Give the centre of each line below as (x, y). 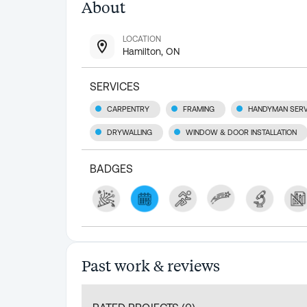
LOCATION (142, 39)
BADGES (111, 169)
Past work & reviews (151, 266)
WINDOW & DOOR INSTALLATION (241, 133)
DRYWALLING (130, 133)
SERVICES (115, 86)
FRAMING (199, 109)
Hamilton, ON (151, 51)
